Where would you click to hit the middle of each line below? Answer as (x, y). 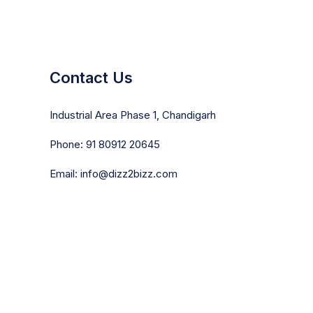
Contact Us (91, 78)
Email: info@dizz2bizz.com (114, 174)
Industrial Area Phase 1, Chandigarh (133, 115)
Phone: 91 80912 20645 (105, 144)
